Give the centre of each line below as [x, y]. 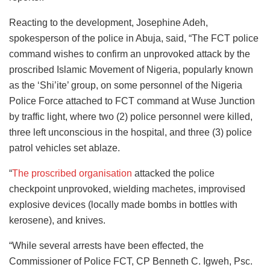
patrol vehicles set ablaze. [64, 148]
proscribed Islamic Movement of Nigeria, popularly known [131, 70]
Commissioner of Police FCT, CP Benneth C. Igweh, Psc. [131, 262]
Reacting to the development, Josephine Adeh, [108, 23]
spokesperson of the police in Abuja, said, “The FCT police [134, 39]
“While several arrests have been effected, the [106, 246]
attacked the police [173, 174]
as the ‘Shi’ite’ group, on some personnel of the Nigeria [126, 86]
